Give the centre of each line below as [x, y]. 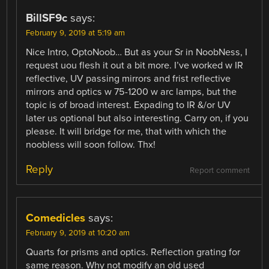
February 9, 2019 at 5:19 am [76, 33]
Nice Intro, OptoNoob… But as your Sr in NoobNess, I [137, 53]
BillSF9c [47, 18]
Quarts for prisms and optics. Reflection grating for [133, 252]
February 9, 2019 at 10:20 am [78, 233]
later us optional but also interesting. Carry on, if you [138, 119]
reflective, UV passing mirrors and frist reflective [128, 79]
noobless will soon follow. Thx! [91, 145]
